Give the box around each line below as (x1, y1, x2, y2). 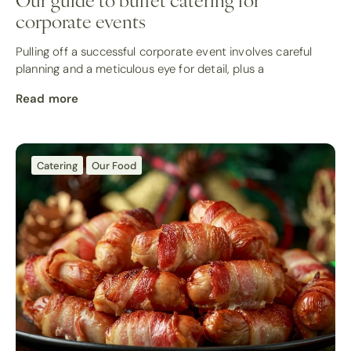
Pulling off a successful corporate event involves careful (16, 45, 313, 60)
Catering (37, 159, 78, 172)
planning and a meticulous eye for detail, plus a (16, 62, 265, 77)
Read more (16, 91, 79, 107)
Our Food (92, 159, 136, 172)
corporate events (16, 7, 146, 34)
